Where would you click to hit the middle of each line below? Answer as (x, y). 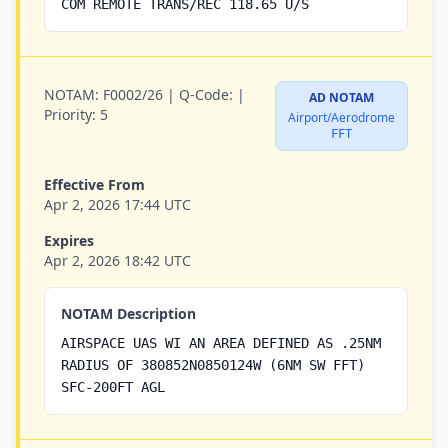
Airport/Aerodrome (341, 117)
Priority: (70, 114)
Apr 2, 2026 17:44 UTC (117, 204)
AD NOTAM (341, 97)
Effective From (94, 184)
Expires (69, 240)
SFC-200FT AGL (113, 387)
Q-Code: (206, 94)
